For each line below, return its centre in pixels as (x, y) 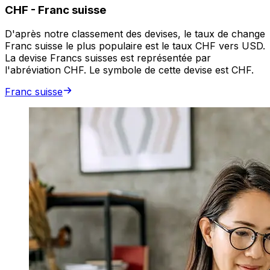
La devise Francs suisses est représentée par (108, 58)
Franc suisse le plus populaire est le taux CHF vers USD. (135, 46)
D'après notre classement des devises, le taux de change (135, 34)
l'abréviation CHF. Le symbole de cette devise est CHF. (129, 70)
